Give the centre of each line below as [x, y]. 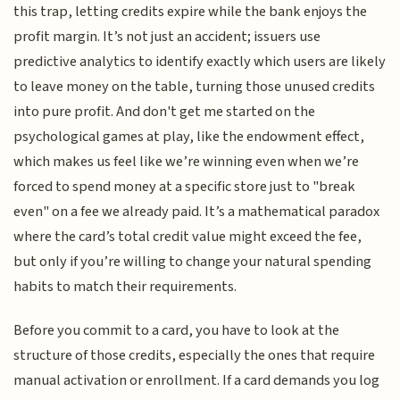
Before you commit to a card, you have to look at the [177, 330]
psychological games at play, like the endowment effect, [189, 137]
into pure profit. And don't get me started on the [165, 112]
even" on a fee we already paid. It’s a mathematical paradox [197, 212]
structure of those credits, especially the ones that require [195, 355]
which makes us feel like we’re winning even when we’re [187, 162]
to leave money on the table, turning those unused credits [195, 87]
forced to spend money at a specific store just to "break [185, 187]
